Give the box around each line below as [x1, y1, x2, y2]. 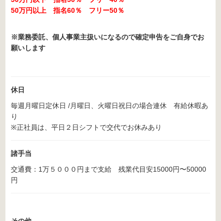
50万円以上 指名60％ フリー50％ [10, 6, 124, 15]
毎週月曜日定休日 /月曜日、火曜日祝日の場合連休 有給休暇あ [10, 102, 208, 110]
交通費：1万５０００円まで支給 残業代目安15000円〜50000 [10, 165, 206, 174]
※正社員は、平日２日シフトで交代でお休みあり [10, 123, 162, 132]
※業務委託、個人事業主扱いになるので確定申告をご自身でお [10, 33, 204, 41]
